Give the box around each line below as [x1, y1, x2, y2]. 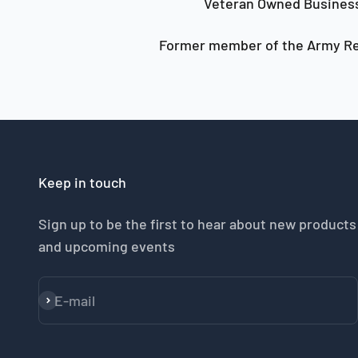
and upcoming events [38, 237, 175, 255]
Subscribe [38, 292, 102, 310]
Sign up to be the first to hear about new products [38, 215, 356, 233]
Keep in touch [38, 173, 126, 191]
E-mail [54, 292, 95, 309]
